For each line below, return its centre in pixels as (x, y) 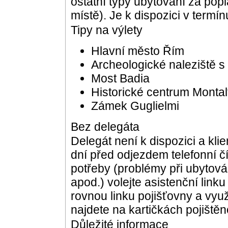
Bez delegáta (105, 127)
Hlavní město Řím (137, 51)
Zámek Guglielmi (135, 106)
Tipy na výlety (106, 30)
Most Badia (120, 78)
